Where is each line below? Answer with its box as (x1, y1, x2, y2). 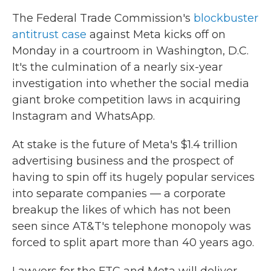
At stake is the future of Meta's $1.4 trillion (12, 138, 238, 151)
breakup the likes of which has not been (12, 203, 231, 217)
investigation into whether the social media (12, 77, 249, 90)
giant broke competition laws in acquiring (12, 93, 241, 106)
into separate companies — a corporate (12, 187, 226, 200)
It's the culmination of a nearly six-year (12, 60, 223, 74)
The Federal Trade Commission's (12, 11, 194, 25)
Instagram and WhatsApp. (12, 109, 155, 123)
